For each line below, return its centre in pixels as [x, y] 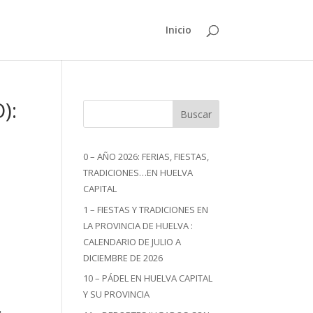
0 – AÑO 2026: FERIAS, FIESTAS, [146, 156]
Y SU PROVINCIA [117, 294]
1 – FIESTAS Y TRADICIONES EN [146, 209]
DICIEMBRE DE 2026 [123, 257]
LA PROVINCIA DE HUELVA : [138, 225]
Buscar [196, 114]
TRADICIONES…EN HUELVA [138, 173]
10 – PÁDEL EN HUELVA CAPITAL [148, 278]
